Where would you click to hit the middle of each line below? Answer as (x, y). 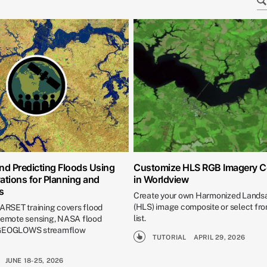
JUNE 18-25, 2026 (34, 260)
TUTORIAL (169, 237)
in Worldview (161, 179)
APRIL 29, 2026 (219, 237)
